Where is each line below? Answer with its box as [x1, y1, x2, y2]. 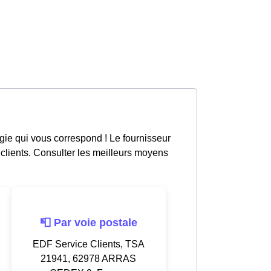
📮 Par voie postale [39, 216, 137, 229]
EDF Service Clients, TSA [32, 238, 145, 249]
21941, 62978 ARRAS [41, 253, 136, 264]
